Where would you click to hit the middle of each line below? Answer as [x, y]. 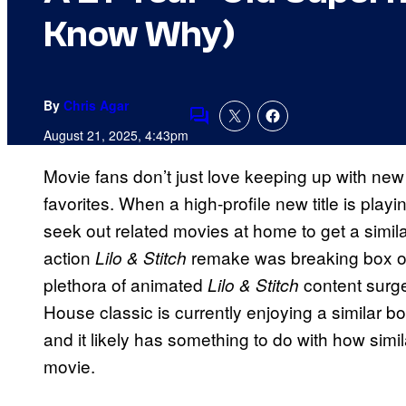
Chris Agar [96, 106]
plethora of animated [126, 285]
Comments [230, 128]
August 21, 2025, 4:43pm [116, 135]
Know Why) [140, 35]
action [69, 257]
